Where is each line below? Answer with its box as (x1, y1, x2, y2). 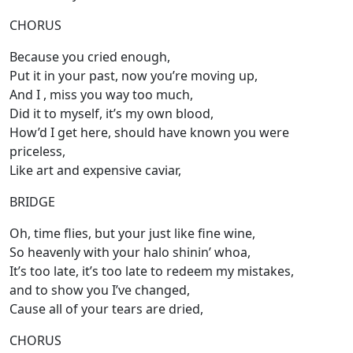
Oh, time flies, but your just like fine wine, (9, 225, 255, 243)
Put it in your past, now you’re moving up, (9, 67, 258, 85)
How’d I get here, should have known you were (9, 124, 289, 142)
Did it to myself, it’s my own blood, (9, 105, 214, 123)
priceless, (9, 143, 65, 161)
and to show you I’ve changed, (9, 281, 190, 299)
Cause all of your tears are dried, (9, 300, 203, 318)
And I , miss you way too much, (9, 86, 193, 104)
